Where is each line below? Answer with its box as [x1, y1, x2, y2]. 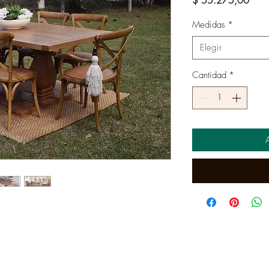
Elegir [199, 41, 222, 53]
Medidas [192, 18, 225, 31]
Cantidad [192, 68, 226, 81]
